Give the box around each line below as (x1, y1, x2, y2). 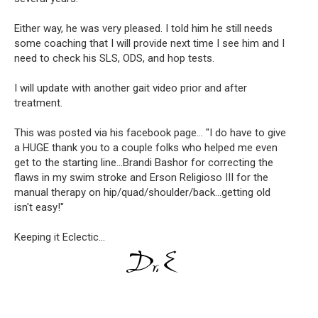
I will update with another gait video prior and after (14, 81, 247, 94)
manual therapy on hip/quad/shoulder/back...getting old (14, 185, 270, 199)
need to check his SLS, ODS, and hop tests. (14, 51, 214, 65)
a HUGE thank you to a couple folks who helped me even (14, 141, 278, 154)
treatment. (14, 96, 62, 109)
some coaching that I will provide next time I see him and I (14, 36, 285, 50)
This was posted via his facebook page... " (14, 126, 209, 139)
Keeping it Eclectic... (14, 230, 105, 243)
